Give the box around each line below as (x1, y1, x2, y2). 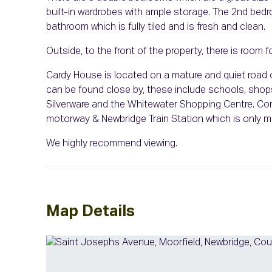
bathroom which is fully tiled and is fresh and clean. (46, 22, 265, 33)
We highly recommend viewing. (46, 139, 177, 149)
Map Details (46, 204, 135, 220)
